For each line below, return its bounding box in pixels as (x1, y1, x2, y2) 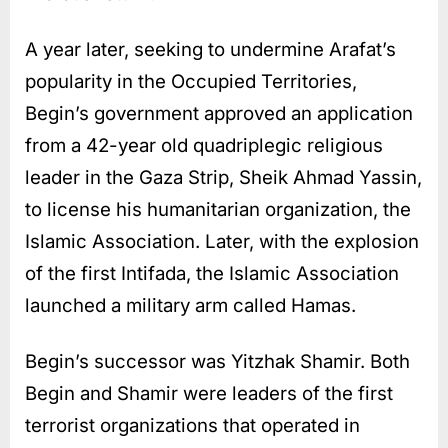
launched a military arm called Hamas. (25, 293, 356, 317)
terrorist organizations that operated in (25, 413, 360, 437)
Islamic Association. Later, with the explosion (25, 229, 419, 253)
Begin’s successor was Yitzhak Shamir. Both (25, 349, 410, 373)
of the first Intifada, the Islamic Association (25, 261, 399, 285)
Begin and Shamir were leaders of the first (25, 381, 393, 405)
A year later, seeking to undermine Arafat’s (25, 37, 396, 61)
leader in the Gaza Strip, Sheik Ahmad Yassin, (25, 165, 422, 189)
